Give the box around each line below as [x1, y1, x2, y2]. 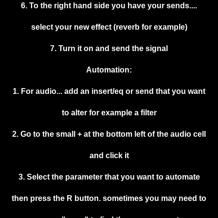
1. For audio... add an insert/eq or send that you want [13, 87, 205, 96]
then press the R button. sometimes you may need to [12, 194, 206, 203]
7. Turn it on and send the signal [50, 44, 168, 53]
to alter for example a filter [61, 109, 157, 117]
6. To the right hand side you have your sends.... [21, 1, 197, 10]
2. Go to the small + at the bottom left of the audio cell [12, 130, 206, 139]
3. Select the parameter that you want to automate [18, 173, 200, 182]
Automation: [86, 66, 132, 74]
